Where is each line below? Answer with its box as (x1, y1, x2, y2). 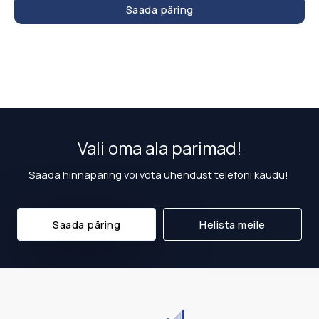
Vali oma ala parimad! (77, 136, 242, 160)
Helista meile (199, 216, 266, 231)
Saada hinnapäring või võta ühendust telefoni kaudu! (28, 167, 291, 182)
